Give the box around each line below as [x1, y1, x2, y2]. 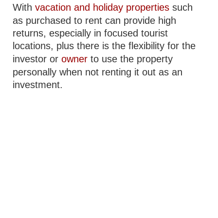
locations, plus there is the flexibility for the [13, 40, 196, 51]
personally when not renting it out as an [13, 67, 183, 77]
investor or [13, 54, 62, 64]
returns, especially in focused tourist [13, 28, 168, 38]
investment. [13, 79, 63, 90]
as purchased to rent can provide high [13, 15, 177, 26]
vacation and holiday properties [35, 2, 170, 13]
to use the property [88, 54, 173, 64]
